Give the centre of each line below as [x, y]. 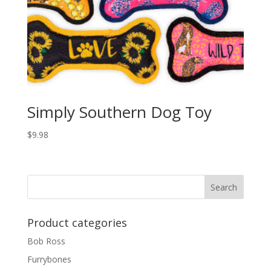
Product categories [77, 222]
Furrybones [49, 259]
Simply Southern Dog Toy [119, 112]
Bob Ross [46, 241]
